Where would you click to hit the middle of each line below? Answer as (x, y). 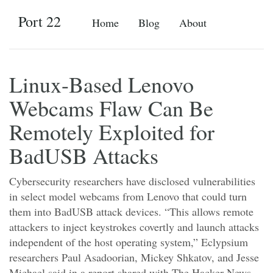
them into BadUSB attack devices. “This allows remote (131, 211)
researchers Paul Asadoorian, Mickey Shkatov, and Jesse (134, 257)
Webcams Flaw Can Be (111, 108)
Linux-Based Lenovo (101, 84)
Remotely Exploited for (112, 132)
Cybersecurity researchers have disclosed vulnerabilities (132, 181)
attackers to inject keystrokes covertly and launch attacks (134, 227)
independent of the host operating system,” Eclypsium (129, 242)
